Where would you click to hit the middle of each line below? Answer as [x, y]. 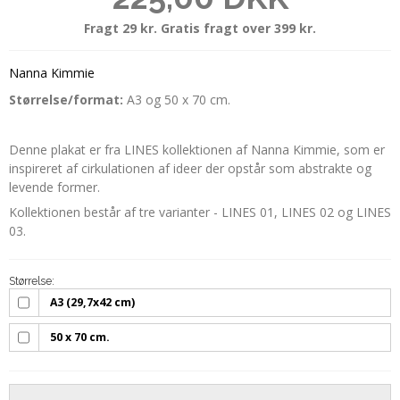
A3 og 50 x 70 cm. [179, 100]
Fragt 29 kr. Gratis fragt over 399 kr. [200, 28]
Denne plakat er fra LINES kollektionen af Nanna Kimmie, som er [197, 150]
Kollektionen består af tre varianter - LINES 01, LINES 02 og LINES [200, 212]
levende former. [54, 187]
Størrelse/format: [68, 100]
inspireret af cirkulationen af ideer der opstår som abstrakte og [190, 169]
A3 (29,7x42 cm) [93, 303]
